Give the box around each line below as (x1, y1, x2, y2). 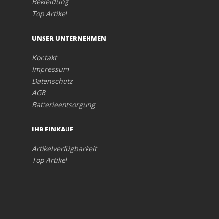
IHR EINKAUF (32, 125, 73, 134)
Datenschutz (32, 76, 73, 86)
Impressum (32, 65, 69, 74)
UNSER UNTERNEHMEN (32, 34, 106, 43)
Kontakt (32, 53, 57, 63)
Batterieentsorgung (32, 100, 95, 109)
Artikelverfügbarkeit (32, 144, 97, 153)
